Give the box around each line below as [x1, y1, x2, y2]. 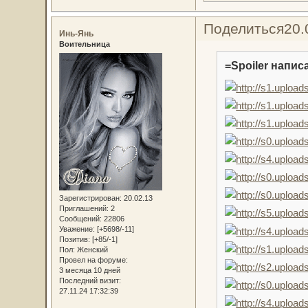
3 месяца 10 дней [58, 265, 120, 274]
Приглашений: [58, 203, 109, 212]
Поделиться [203, 21, 284, 37]
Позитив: [58, 234, 90, 243]
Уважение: [58, 224, 95, 233]
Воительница [58, 40, 110, 49]
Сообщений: [58, 214, 102, 223]
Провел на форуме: [58, 255, 128, 264]
